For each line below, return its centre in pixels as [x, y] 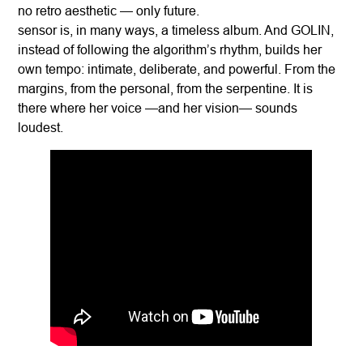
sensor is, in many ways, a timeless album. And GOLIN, [176, 30]
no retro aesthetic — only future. [109, 11]
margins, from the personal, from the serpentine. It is [166, 89]
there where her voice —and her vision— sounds [158, 108]
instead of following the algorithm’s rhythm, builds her [170, 50]
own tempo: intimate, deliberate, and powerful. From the [177, 69]
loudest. [41, 128]
